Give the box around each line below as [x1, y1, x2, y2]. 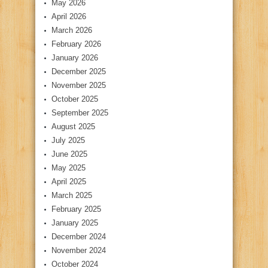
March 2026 [51, 26, 92, 35]
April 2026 [51, 12, 86, 22]
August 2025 [51, 122, 95, 132]
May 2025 [51, 163, 86, 173]
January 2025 [51, 218, 98, 228]
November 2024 [51, 246, 106, 255]
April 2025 [51, 177, 86, 187]
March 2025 [51, 191, 92, 200]
